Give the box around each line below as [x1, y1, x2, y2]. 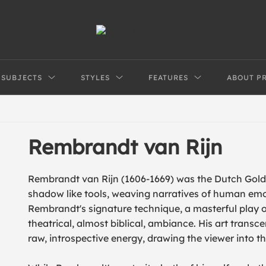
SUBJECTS [1, 73, 43, 82]
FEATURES [148, 73, 189, 82]
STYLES [81, 73, 110, 82]
